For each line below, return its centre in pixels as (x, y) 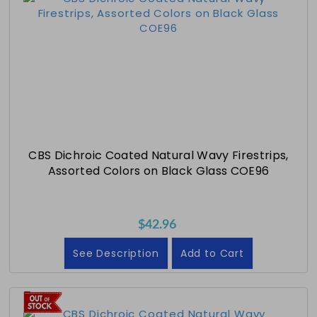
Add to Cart (212, 253)
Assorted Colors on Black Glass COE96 (158, 171)
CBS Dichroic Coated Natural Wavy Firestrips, (158, 155)
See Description (116, 253)
